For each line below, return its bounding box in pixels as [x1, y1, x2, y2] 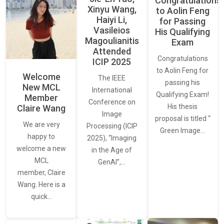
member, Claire [17, 168, 65, 177]
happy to [27, 132, 55, 141]
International [91, 86, 132, 94]
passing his [165, 78, 200, 86]
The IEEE [98, 74, 126, 82]
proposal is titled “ [154, 114, 210, 122]
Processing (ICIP [86, 122, 137, 130]
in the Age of [91, 146, 132, 154]
